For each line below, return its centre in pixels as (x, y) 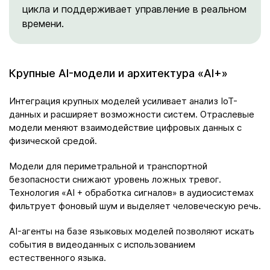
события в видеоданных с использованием (102, 244)
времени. (43, 23)
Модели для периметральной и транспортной (108, 166)
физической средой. (53, 140)
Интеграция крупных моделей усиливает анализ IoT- (123, 101)
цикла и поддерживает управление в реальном (134, 9)
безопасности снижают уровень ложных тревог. (115, 179)
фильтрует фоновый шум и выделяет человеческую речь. (135, 206)
